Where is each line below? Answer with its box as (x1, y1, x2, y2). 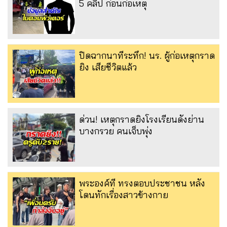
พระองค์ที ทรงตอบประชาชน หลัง (79, 177, 205, 190)
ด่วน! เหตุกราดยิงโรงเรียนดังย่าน (79, 113, 204, 125)
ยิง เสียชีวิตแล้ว (79, 61, 137, 73)
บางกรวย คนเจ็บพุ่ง (79, 125, 153, 137)
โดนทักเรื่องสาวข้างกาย (79, 189, 168, 201)
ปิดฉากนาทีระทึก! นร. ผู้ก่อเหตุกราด (79, 49, 215, 61)
